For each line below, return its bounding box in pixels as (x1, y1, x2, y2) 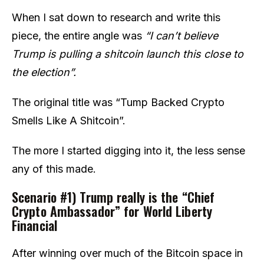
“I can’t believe (145, 29, 218, 42)
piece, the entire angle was (12, 29, 145, 42)
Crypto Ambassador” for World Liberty (12, 201, 212, 220)
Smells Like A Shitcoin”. (12, 114, 126, 127)
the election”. (12, 65, 76, 78)
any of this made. (12, 162, 96, 175)
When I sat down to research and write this (12, 11, 220, 24)
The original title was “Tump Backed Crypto (12, 95, 225, 108)
